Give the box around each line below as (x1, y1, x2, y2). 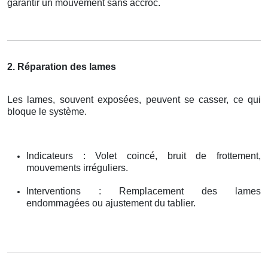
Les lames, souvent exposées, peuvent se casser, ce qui (7, 94, 261, 105)
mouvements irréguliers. (26, 162, 128, 173)
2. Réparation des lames (7, 61, 116, 72)
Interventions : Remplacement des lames (26, 185, 261, 196)
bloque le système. (7, 106, 87, 117)
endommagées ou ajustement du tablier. (26, 197, 196, 208)
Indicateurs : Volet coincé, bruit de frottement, (26, 150, 261, 161)
